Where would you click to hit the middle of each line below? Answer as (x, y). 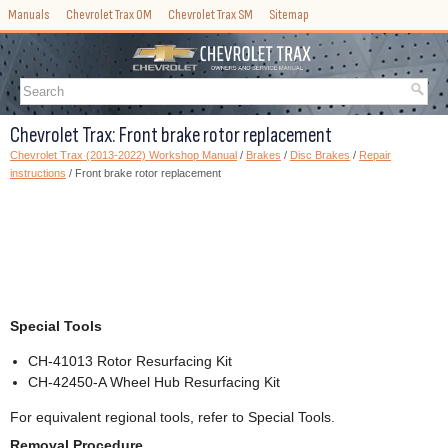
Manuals (29, 14)
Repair (375, 155)
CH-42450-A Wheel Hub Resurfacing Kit (154, 382)
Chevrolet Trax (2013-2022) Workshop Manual (123, 155)
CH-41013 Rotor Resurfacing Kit (130, 361)
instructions (38, 173)
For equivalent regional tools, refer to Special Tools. (172, 417)
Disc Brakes (320, 155)
